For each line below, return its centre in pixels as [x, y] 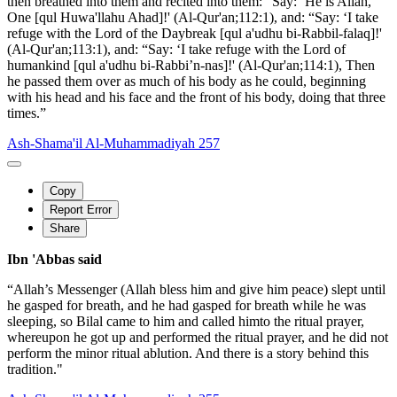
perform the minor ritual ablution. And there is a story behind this [188, 353]
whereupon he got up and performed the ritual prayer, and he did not [198, 337]
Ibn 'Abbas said [54, 259]
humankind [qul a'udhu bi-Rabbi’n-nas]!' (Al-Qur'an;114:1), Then [191, 65]
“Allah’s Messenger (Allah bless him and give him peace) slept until [196, 289]
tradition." [35, 369]
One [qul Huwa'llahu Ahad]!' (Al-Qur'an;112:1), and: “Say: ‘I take [193, 17]
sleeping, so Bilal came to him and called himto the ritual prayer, [186, 321]
